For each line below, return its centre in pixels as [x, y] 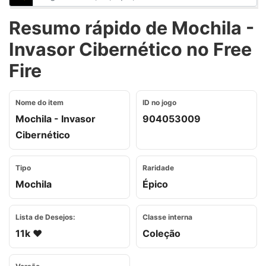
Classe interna [167, 217]
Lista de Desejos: [45, 217]
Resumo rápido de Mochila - [132, 28]
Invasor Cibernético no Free [130, 49]
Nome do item [39, 102]
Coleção [161, 233]
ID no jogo [159, 102]
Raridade [158, 168]
